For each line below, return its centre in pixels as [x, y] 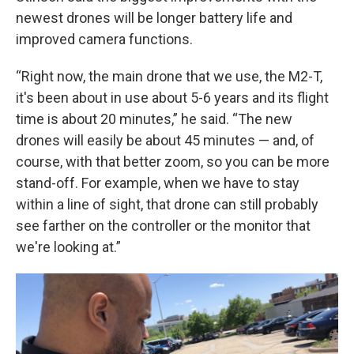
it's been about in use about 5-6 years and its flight [172, 98]
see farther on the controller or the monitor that [163, 226]
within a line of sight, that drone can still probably [167, 204]
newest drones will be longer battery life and [154, 18]
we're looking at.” [68, 247]
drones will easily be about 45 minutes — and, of [165, 140]
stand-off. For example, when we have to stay [158, 183]
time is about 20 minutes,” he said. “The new [154, 119]
